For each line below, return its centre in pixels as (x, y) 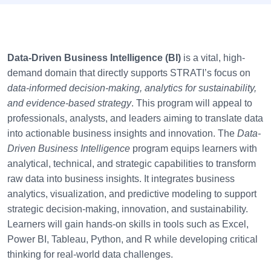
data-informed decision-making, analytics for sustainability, (132, 88)
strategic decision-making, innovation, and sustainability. (128, 209)
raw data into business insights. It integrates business (121, 179)
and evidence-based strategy (69, 103)
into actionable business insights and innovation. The (122, 134)
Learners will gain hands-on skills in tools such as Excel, (128, 224)
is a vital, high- (213, 58)
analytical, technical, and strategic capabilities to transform (132, 164)
